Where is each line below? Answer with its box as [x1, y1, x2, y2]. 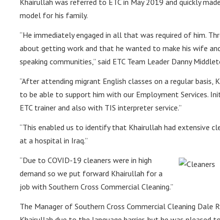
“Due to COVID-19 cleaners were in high [20, 155, 152, 165]
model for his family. [20, 10, 88, 21]
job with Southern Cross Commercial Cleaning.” [20, 182, 174, 192]
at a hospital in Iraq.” [20, 136, 88, 146]
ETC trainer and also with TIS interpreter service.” [20, 103, 182, 113]
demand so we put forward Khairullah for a [20, 168, 163, 179]
